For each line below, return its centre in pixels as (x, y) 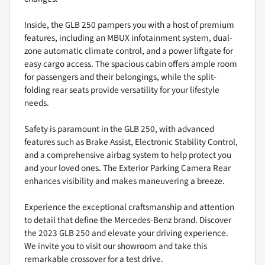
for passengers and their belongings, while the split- (120, 77)
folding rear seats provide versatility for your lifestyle (122, 90)
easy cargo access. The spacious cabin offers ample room (131, 64)
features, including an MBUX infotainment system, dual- (128, 38)
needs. (37, 103)
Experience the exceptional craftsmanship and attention (129, 207)
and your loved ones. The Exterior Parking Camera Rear (127, 168)
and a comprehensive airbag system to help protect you (128, 155)
